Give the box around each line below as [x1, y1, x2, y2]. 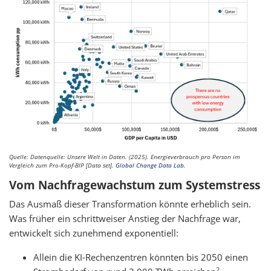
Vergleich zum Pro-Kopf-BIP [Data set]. [9, 161, 116, 170]
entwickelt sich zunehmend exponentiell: [9, 227, 178, 240]
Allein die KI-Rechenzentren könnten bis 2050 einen [33, 251, 248, 264]
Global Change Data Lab [116, 161, 184, 170]
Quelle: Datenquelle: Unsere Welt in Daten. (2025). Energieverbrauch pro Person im [9, 152, 240, 162]
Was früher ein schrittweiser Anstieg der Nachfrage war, [9, 212, 241, 225]
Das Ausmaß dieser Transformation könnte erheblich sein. [9, 198, 251, 211]
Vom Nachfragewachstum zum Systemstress [9, 177, 260, 194]
